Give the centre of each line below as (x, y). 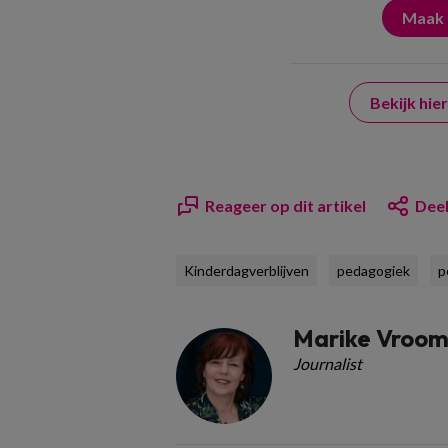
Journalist (327, 363)
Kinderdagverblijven (246, 270)
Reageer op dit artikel (285, 205)
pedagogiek (373, 270)
